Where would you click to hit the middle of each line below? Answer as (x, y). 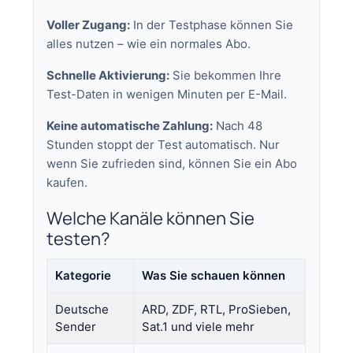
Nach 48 (238, 125)
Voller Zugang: (89, 24)
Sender (76, 326)
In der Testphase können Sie (212, 24)
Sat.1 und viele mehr (199, 326)
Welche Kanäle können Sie (151, 218)
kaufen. (67, 182)
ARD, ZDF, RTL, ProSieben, (217, 309)
